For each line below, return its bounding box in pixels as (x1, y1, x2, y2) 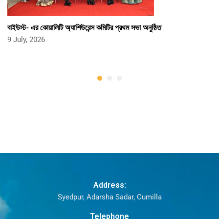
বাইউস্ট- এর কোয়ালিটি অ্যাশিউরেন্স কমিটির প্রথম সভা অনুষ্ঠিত (7, 22, 161, 32)
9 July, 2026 (7, 35, 45, 44)
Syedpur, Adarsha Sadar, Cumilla (57, 192, 162, 201)
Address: (93, 180, 126, 190)
